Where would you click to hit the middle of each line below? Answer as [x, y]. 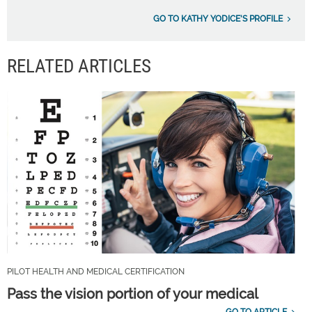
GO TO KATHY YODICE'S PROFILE [218, 19]
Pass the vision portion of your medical [133, 294]
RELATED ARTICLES [79, 67]
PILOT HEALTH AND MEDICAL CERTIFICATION [96, 271]
